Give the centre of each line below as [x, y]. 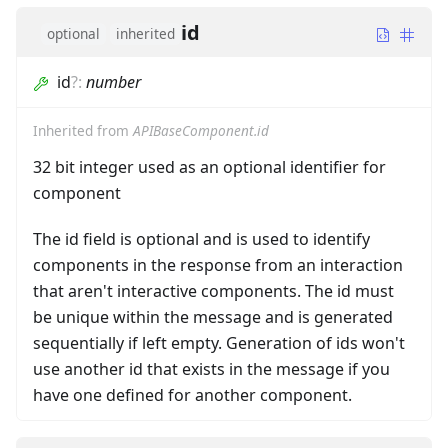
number [113, 82]
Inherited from [83, 131]
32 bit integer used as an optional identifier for [209, 167]
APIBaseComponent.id [201, 131]
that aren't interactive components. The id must [213, 291]
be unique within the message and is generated [213, 317]
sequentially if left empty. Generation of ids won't [219, 343]
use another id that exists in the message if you [211, 369]
